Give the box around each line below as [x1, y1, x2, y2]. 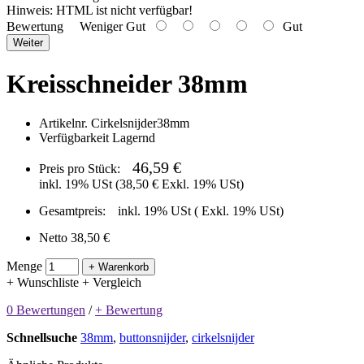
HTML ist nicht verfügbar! [53, 3, 193, 18]
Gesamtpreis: [39, 204, 106, 219]
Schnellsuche [6, 331, 77, 345]
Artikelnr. [39, 116, 91, 131]
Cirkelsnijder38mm [91, 116, 189, 131]
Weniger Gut [63, 19, 152, 34]
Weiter [13, 37, 43, 50]
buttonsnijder [119, 331, 185, 345]
